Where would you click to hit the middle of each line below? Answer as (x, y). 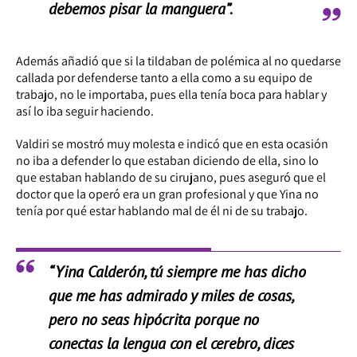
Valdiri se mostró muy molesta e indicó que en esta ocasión (172, 143)
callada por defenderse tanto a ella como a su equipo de (164, 77)
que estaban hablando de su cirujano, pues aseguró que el (171, 177)
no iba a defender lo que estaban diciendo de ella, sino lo (167, 160)
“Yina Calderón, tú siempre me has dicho (177, 271)
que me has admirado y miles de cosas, (171, 295)
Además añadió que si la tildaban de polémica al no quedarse (178, 61)
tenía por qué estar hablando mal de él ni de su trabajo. (162, 210)
